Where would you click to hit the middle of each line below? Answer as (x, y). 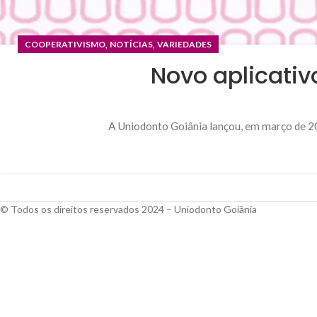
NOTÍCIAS (131, 45)
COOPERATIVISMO (65, 45)
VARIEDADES (184, 45)
